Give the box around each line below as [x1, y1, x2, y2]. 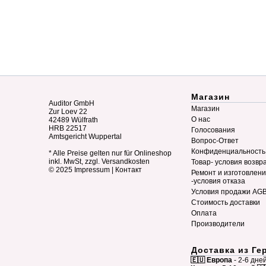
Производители [191, 220, 245, 228]
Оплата [191, 209, 217, 217]
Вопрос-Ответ [191, 137, 239, 145]
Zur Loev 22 [49, 107, 87, 116]
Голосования [191, 126, 235, 134]
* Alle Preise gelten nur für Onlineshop [49, 149, 172, 157]
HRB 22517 [49, 124, 87, 132]
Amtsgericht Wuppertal [49, 132, 122, 141]
